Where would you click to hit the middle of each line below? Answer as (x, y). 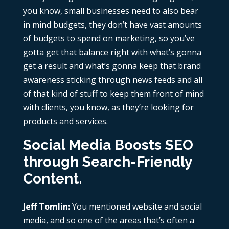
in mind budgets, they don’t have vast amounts (112, 25)
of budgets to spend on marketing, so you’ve (109, 39)
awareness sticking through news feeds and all (112, 80)
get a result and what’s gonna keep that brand (112, 66)
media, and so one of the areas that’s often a (108, 221)
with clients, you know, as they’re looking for (108, 108)
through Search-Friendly (107, 162)
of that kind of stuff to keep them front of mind (113, 94)
